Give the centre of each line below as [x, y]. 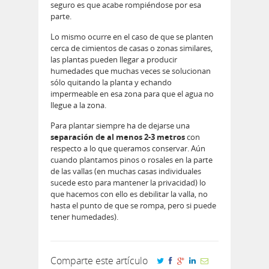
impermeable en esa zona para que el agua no [132, 94]
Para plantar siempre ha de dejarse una [120, 126]
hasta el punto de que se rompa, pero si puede [133, 206]
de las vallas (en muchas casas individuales [126, 171]
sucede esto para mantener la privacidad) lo [128, 183]
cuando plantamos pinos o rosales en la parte [131, 160]
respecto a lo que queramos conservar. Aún [128, 149]
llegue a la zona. [78, 105]
